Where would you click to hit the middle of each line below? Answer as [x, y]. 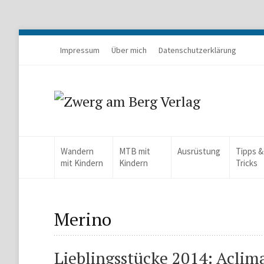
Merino [83, 219]
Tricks [247, 163]
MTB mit [135, 151]
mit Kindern [82, 163]
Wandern [77, 151]
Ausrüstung [199, 151]
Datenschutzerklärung [197, 50]
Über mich [129, 50]
